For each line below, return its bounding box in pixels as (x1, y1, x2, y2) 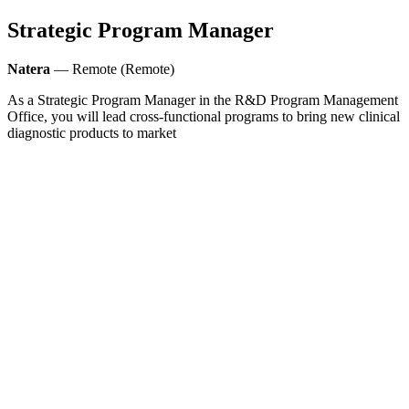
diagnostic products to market (7, 124, 176, 141)
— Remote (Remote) (50, 60, 174, 77)
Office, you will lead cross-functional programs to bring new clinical (7, 108, 400, 124)
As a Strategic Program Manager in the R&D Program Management (7, 91, 398, 108)
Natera (7, 60, 50, 77)
